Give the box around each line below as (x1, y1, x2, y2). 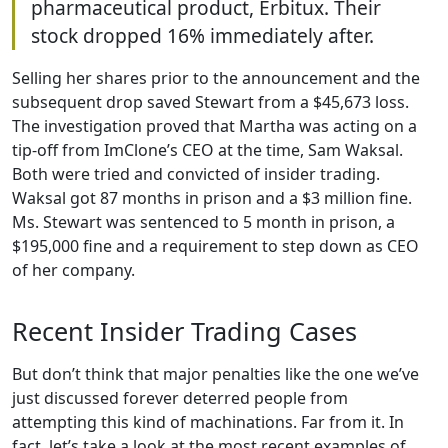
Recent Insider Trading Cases (12, 314, 357, 349)
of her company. (12, 259, 135, 282)
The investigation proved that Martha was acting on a (12, 115, 417, 138)
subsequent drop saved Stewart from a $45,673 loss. (12, 91, 409, 114)
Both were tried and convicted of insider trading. (12, 163, 380, 186)
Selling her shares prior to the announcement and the (12, 67, 420, 90)
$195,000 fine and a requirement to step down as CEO (12, 235, 419, 258)
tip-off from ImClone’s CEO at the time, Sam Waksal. (12, 139, 403, 162)
